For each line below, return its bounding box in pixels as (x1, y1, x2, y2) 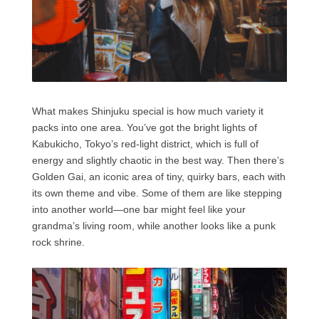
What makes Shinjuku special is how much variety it (31, 105, 263, 117)
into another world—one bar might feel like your (31, 203, 246, 215)
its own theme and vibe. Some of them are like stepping (31, 187, 282, 199)
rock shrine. (31, 236, 85, 248)
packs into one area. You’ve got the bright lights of (31, 121, 257, 133)
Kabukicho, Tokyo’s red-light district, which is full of (31, 137, 258, 150)
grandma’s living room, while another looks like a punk (31, 219, 276, 231)
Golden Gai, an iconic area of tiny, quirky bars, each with (31, 170, 286, 182)
